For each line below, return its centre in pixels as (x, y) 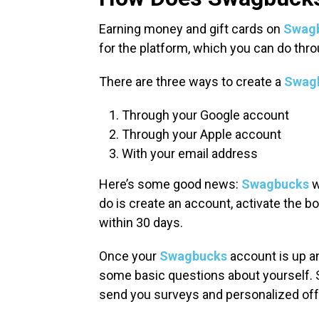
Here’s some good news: (170, 184)
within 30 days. (142, 223)
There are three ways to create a (192, 82)
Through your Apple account (202, 135)
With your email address (190, 154)
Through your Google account (205, 115)
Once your (129, 256)
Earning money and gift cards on (191, 29)
